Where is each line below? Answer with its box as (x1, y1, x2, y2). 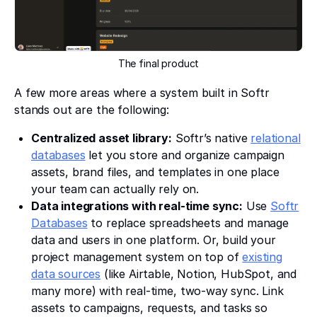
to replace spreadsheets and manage (87, 215, 289, 230)
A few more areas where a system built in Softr (14, 85, 270, 100)
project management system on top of (31, 249, 243, 264)
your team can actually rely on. (31, 181, 200, 196)
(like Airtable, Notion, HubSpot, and (100, 266, 297, 281)
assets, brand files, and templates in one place (31, 164, 279, 179)
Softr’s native (171, 130, 251, 145)
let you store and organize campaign (85, 147, 284, 162)
